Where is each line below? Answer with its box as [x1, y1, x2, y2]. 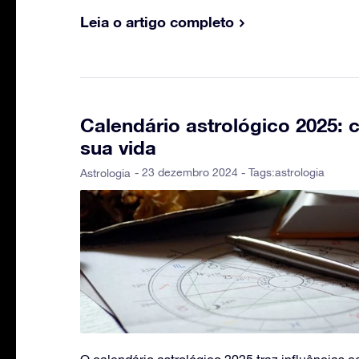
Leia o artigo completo [80, 13, 234, 31]
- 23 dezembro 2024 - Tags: [135, 166, 275, 179]
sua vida [80, 136, 156, 159]
